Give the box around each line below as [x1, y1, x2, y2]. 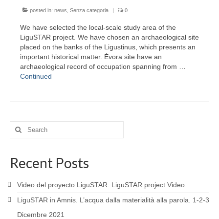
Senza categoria [70, 7, 109, 13]
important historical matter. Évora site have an [20, 53, 162, 61]
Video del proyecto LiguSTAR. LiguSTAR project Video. [17, 181, 187, 189]
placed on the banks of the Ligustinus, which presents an [20, 43, 196, 51]
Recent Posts [10, 154, 89, 171]
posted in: [28, 7, 54, 13]
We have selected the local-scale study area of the [20, 23, 176, 31]
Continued [20, 72, 52, 80]
